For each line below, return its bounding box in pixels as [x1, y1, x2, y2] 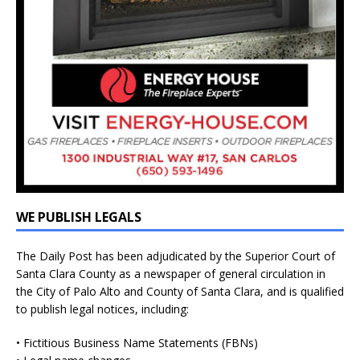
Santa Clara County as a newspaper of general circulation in [16, 265, 325, 281]
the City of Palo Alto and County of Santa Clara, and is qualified [16, 283, 344, 299]
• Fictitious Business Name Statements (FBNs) [16, 334, 258, 350]
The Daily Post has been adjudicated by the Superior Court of [16, 247, 335, 264]
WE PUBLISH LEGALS [16, 207, 141, 226]
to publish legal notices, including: [16, 301, 189, 317]
